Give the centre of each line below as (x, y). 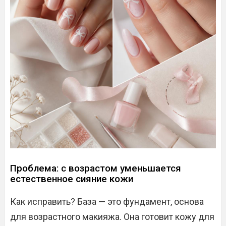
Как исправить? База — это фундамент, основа (107, 202)
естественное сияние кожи (72, 179)
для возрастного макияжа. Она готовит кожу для (112, 217)
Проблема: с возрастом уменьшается (96, 168)
